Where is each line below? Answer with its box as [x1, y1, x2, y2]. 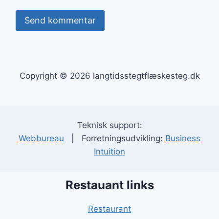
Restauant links [65, 178, 154, 193]
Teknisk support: [77, 120, 142, 131]
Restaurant [88, 204, 131, 214]
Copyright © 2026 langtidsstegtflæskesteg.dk [19, 71, 200, 81]
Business [165, 133, 200, 144]
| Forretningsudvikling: [64, 133, 165, 144]
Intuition [94, 147, 125, 157]
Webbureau [19, 133, 64, 144]
